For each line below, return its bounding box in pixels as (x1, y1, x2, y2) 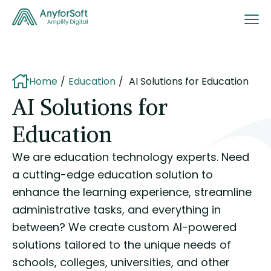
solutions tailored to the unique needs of (12, 237, 231, 252)
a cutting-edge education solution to (12, 167, 213, 182)
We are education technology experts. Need (12, 149, 249, 165)
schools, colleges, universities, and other (12, 255, 230, 270)
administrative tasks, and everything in (12, 202, 221, 217)
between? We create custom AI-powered (12, 220, 237, 235)
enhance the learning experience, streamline (12, 184, 252, 200)
